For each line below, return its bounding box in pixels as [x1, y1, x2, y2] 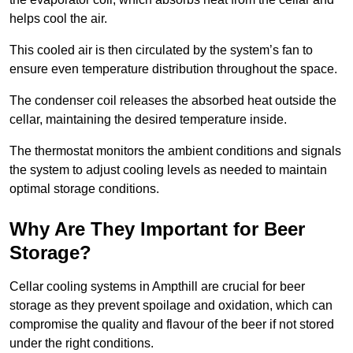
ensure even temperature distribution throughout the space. [9, 61, 337, 76]
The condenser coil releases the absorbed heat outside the [9, 93, 336, 107]
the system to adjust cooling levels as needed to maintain [9, 162, 327, 176]
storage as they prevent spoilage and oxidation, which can [9, 298, 333, 312]
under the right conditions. [9, 336, 154, 350]
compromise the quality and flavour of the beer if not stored [9, 317, 334, 331]
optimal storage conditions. [9, 181, 159, 195]
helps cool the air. [9, 11, 107, 25]
